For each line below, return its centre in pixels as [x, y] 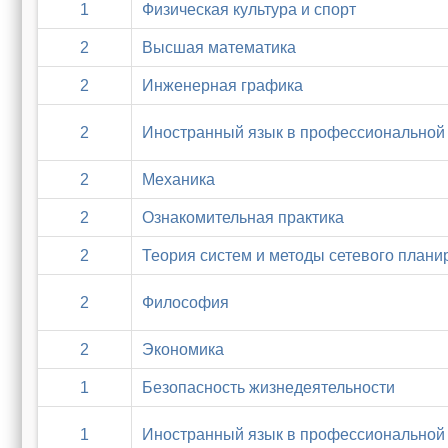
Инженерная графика [222, 85]
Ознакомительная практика [243, 217]
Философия [185, 302]
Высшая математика [219, 47]
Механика [178, 179]
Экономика [183, 349]
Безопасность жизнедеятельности [268, 387]
